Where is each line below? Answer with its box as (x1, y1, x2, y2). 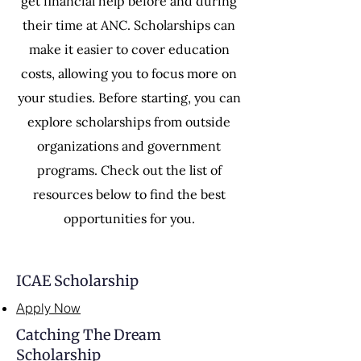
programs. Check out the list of (36, 162, 222, 178)
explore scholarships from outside (27, 114, 230, 130)
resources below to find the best (32, 186, 226, 202)
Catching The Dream (16, 326, 161, 344)
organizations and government (37, 138, 221, 154)
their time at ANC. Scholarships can (23, 17, 235, 33)
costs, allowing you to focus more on (21, 65, 237, 81)
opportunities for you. (63, 210, 195, 226)
